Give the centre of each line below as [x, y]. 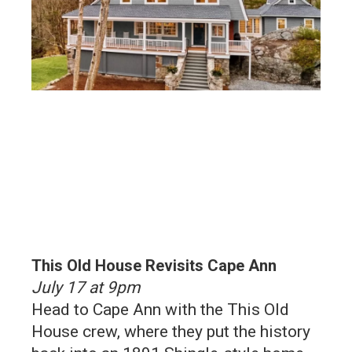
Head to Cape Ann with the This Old [160, 309]
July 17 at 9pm [86, 287]
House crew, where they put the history [171, 331]
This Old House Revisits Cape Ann [154, 265]
